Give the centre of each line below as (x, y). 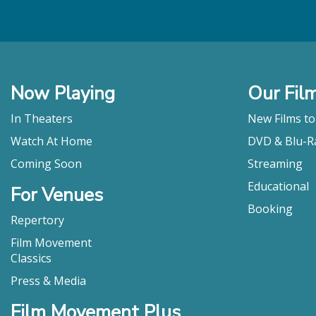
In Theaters (42, 118)
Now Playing (63, 93)
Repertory (37, 220)
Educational (278, 186)
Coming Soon (46, 163)
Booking (270, 208)
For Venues (57, 195)
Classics (31, 258)
